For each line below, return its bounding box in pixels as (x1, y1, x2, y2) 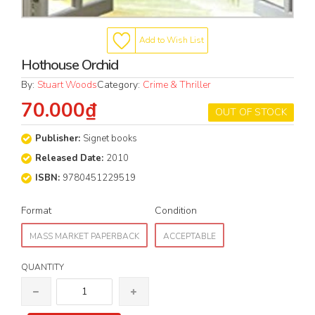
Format (21, 204, 51, 218)
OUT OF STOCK (215, 105, 287, 120)
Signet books (83, 132, 137, 146)
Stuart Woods (37, 78, 97, 92)
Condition (155, 204, 197, 218)
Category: (97, 78, 143, 92)
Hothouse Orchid (21, 56, 118, 75)
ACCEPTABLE (163, 231, 216, 243)
